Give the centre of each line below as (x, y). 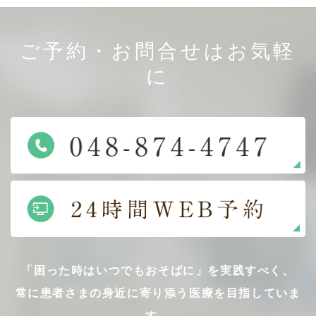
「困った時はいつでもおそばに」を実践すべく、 (158, 271)
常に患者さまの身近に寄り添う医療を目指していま (158, 293)
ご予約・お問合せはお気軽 (158, 51)
